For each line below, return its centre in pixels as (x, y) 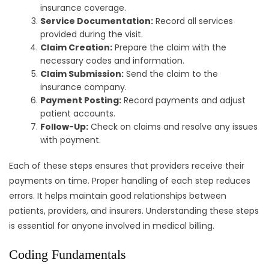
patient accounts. (78, 114)
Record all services (193, 21)
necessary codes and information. (113, 61)
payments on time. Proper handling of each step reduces (130, 181)
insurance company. (84, 87)
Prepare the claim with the (170, 48)
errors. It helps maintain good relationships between (118, 196)
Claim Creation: (77, 48)
